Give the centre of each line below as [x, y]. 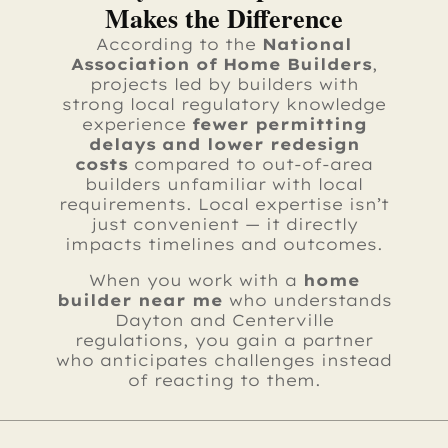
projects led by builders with [224, 84]
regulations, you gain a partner [224, 340]
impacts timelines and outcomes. [224, 244]
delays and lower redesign [224, 144]
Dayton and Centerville [224, 320]
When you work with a [192, 280]
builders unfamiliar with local [224, 184]
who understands [310, 300]
